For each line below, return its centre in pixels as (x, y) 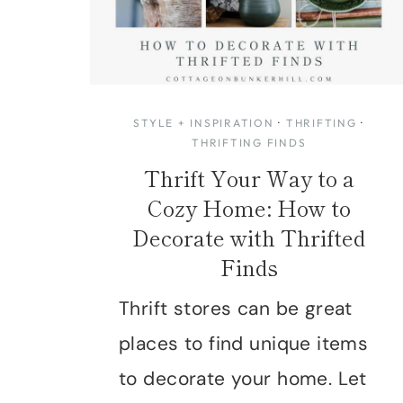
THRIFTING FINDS (249, 142)
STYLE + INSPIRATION (204, 122)
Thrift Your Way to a (249, 177)
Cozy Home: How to (249, 207)
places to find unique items (244, 343)
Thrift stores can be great (236, 308)
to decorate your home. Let (243, 378)
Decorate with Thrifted (249, 237)
